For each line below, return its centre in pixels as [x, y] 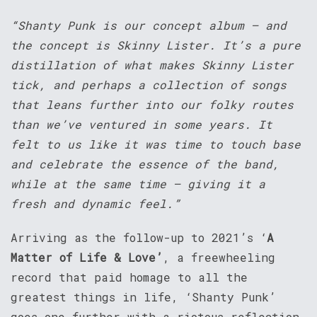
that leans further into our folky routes [152, 105]
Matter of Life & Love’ [87, 258]
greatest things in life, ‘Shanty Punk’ [143, 297]
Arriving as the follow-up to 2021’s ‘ [139, 238]
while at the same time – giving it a [138, 184]
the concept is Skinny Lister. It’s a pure [156, 45]
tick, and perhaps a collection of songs [149, 85]
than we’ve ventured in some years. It [142, 125]
